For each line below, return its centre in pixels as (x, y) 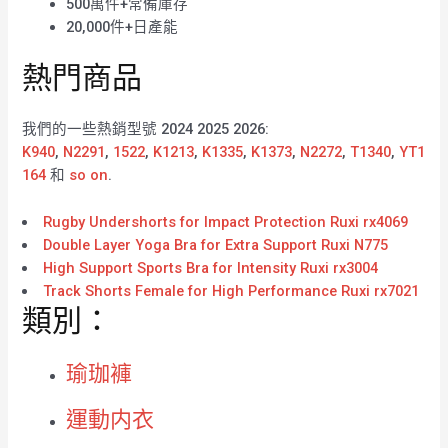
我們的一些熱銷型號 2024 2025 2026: (146, 129)
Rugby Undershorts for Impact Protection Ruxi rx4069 (226, 221)
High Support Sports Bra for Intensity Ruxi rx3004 (211, 267)
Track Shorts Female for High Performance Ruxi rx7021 (231, 290)
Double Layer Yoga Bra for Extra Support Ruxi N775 (216, 244)
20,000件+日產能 (122, 26)
